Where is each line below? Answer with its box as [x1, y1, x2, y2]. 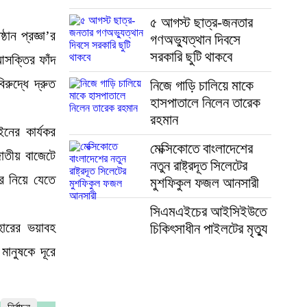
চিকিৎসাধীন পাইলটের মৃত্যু [149, 220, 267, 237]
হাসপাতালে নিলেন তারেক [149, 94, 260, 111]
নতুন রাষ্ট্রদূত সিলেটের [149, 157, 247, 174]
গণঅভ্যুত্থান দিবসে [149, 31, 241, 48]
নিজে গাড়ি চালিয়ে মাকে [149, 77, 254, 94]
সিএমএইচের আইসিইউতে [149, 203, 267, 220]
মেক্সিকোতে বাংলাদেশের [149, 140, 253, 157]
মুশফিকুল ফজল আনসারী [149, 174, 259, 191]
